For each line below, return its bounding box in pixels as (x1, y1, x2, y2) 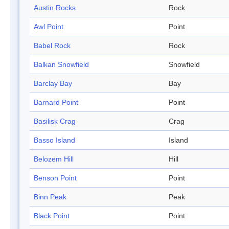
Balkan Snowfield (34, 60, 89, 69)
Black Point (34, 212, 70, 220)
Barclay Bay (34, 79, 72, 88)
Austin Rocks (34, 4, 76, 12)
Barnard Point (34, 98, 78, 107)
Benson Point (34, 174, 77, 182)
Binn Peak (34, 193, 66, 201)
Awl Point (34, 22, 63, 31)
